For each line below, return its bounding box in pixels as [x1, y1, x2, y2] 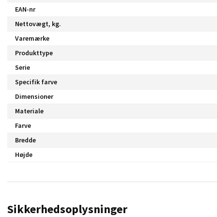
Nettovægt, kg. [15, 19, 61, 28]
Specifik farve [15, 77, 57, 86]
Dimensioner [15, 92, 53, 101]
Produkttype [15, 48, 53, 57]
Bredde [15, 135, 36, 144]
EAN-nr [15, 4, 35, 14]
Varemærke [15, 33, 49, 43]
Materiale [15, 106, 44, 115]
